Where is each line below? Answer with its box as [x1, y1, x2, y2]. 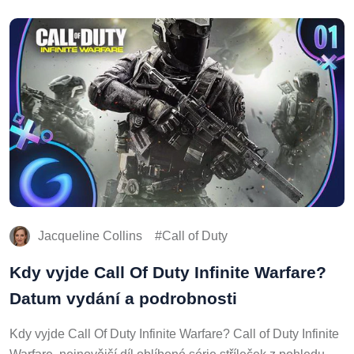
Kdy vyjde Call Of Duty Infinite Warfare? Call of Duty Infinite [9, 324, 339, 338]
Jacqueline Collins [38, 226, 142, 240]
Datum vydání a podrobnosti [9, 286, 237, 305]
